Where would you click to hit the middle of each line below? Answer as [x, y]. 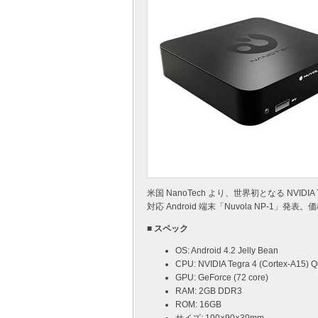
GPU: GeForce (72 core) [222, 278]
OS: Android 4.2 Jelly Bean [227, 251]
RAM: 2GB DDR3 [209, 291]
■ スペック [168, 229]
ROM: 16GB [198, 305]
